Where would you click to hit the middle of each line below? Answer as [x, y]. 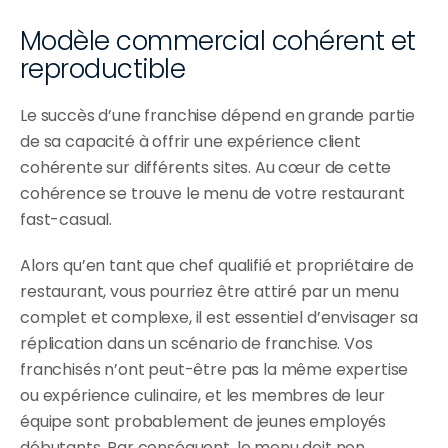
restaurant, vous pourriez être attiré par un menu [210, 292]
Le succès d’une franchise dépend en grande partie [218, 116]
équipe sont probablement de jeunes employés [203, 422]
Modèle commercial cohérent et [218, 41]
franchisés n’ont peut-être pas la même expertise [214, 370]
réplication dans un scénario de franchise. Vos [196, 344]
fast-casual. [66, 220]
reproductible [103, 69]
